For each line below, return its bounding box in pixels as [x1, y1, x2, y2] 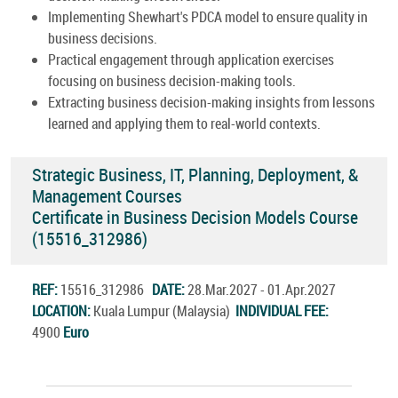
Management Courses [32, 184, 182, 209]
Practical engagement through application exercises [48, 49, 334, 69]
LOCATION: [32, 300, 93, 321]
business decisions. [48, 28, 157, 48]
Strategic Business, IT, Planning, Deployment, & [32, 163, 358, 187]
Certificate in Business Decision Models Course [32, 205, 358, 230]
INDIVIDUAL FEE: [235, 300, 329, 321]
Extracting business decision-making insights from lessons [48, 92, 375, 112]
